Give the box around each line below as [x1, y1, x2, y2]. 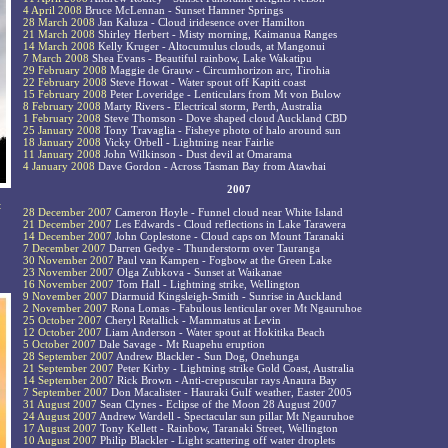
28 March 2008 [23, 16, 95, 29]
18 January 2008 [23, 136, 101, 149]
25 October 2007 [23, 314, 102, 327]
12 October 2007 [23, 326, 102, 339]
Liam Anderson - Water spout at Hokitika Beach [102, 326, 325, 339]
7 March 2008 [23, 52, 89, 65]
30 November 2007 [23, 254, 114, 267]
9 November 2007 [23, 290, 108, 303]
